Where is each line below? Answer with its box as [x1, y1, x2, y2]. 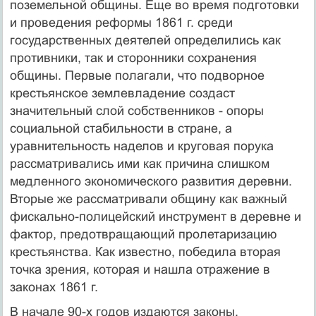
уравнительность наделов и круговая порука [9, 138, 274, 153]
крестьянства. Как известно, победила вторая [9, 244, 281, 259]
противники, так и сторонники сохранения [9, 50, 257, 65]
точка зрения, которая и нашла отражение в [9, 262, 270, 276]
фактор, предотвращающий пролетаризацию [9, 226, 277, 241]
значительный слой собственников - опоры [9, 103, 264, 118]
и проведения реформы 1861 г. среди [9, 15, 233, 30]
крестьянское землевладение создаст [9, 85, 235, 100]
